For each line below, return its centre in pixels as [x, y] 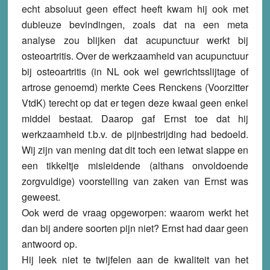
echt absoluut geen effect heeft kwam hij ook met [135, 9]
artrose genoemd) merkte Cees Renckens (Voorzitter [135, 87]
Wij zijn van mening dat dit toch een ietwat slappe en [135, 150]
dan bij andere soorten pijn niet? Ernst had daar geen [135, 228]
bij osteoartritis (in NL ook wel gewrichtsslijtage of [135, 72]
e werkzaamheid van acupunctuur [176, 56]
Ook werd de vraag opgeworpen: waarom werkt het [135, 213]
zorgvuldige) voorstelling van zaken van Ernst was [135, 181]
